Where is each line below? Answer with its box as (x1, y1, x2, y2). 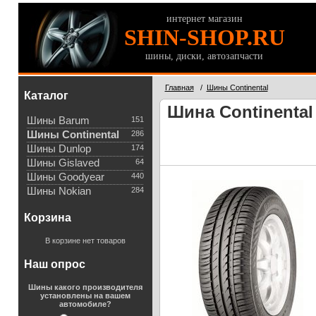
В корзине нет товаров (44, 236, 126, 245)
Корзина (23, 212, 71, 224)
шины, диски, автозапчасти (145, 51, 263, 61)
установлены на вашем (39, 291, 130, 300)
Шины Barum (26, 115, 90, 126)
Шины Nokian (26, 186, 91, 197)
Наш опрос (23, 258, 85, 270)
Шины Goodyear (26, 171, 104, 183)
